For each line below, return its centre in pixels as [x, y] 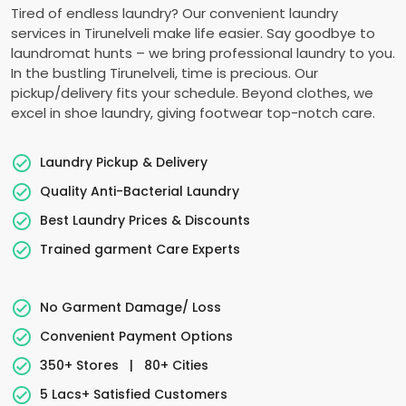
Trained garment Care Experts [140, 249]
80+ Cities [174, 365]
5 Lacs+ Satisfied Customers [134, 394]
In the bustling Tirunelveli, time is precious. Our [164, 73]
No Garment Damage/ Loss [130, 307]
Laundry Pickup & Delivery [124, 162]
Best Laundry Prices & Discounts [145, 220]
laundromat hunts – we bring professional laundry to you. [203, 53]
